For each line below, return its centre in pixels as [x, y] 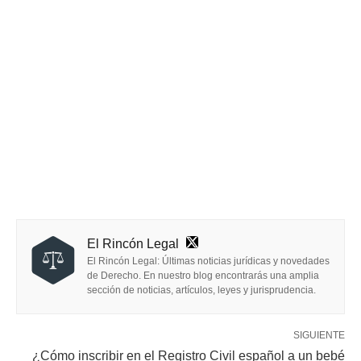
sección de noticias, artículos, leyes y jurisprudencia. [201, 290]
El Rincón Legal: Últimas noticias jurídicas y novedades [208, 261]
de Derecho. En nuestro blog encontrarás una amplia [203, 275]
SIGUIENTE [319, 335]
